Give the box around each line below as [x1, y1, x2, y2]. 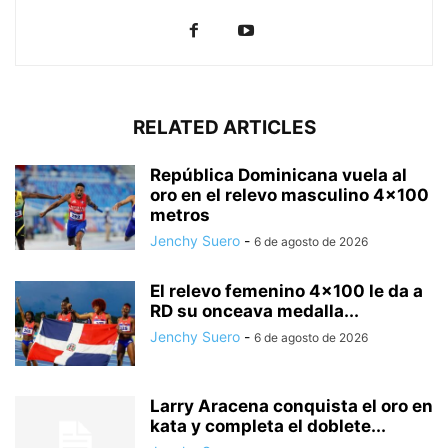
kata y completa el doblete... [150, 416, 386, 437]
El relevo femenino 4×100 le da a [150, 281, 423, 302]
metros [150, 205, 210, 226]
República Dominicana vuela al [150, 165, 407, 186]
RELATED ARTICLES [132, 116, 316, 140]
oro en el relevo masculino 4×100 [150, 185, 429, 206]
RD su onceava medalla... [150, 301, 359, 322]
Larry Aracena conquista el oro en [150, 396, 433, 417]
